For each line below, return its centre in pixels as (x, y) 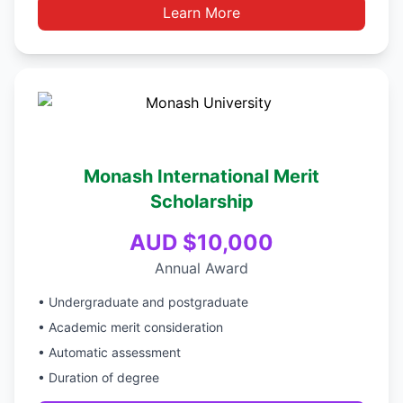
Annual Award (201, 268)
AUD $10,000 (201, 242)
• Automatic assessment (109, 352)
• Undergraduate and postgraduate (143, 302)
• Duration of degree (99, 377)
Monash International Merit (201, 176)
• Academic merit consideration (130, 327)
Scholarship (201, 201)
